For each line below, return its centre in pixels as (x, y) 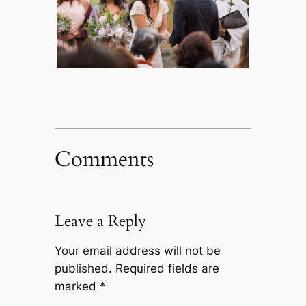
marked (77, 286)
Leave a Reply (100, 221)
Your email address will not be (137, 250)
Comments (104, 159)
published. (83, 268)
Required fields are (167, 268)
